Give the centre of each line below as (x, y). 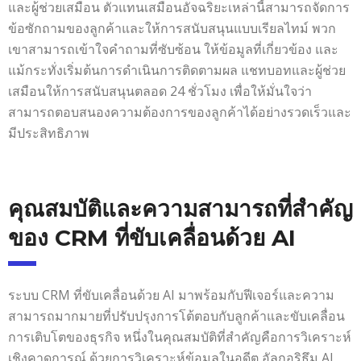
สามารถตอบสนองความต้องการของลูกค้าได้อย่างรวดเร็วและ (180, 112)
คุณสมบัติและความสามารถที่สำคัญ (180, 208)
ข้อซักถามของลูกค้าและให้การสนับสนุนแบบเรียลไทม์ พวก (172, 28)
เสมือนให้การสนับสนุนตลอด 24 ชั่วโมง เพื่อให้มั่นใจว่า (160, 91)
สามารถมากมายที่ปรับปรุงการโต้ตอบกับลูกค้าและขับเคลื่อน (176, 315)
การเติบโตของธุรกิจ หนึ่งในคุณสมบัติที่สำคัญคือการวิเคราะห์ (180, 336)
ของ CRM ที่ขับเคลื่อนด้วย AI (152, 237)
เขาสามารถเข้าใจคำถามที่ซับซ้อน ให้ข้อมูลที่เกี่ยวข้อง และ (173, 49)
